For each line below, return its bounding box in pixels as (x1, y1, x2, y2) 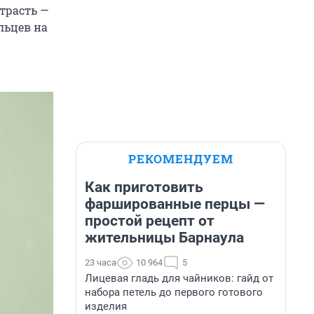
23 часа (85, 257, 116, 268)
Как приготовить (85, 179, 203, 196)
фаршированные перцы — (85, 196, 265, 212)
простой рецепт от (85, 212, 214, 229)
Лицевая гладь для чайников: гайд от (85, 272, 273, 285)
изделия (85, 300, 127, 313)
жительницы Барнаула (85, 229, 244, 246)
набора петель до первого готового (85, 286, 263, 299)
